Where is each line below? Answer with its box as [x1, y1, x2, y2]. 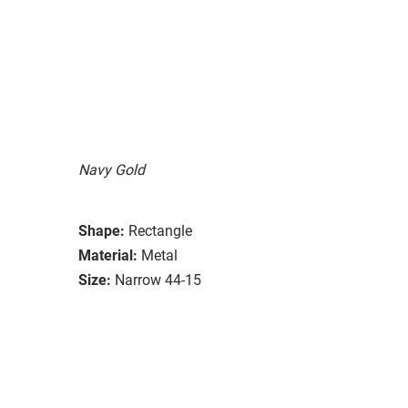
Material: [78, 246, 138, 264]
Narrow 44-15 [115, 270, 201, 289]
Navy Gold [78, 160, 145, 178]
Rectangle [128, 221, 192, 240]
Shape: [78, 221, 125, 240]
